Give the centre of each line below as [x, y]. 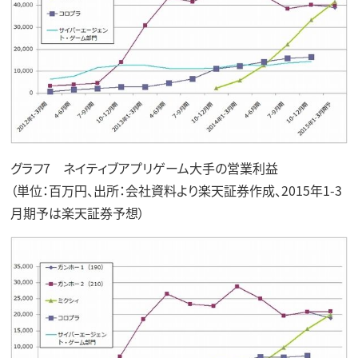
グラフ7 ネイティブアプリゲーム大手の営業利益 [144, 168]
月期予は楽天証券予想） [77, 213]
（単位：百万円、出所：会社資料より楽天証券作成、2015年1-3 [176, 191]
